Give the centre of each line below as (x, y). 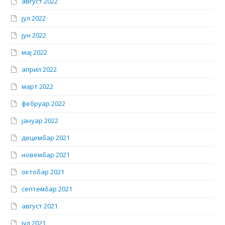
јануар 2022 (40, 121)
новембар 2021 (46, 155)
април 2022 (39, 70)
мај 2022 (35, 52)
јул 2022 (34, 18)
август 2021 (40, 206)
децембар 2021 (46, 138)
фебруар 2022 (44, 104)
